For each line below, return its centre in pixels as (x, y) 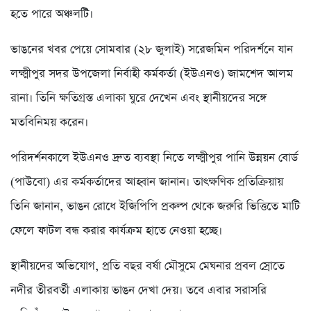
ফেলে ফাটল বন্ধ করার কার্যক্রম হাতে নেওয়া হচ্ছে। (116, 230)
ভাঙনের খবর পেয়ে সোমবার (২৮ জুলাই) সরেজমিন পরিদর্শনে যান (152, 49)
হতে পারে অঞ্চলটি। (52, 14)
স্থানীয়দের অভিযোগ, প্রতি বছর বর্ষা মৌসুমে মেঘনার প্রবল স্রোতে (148, 266)
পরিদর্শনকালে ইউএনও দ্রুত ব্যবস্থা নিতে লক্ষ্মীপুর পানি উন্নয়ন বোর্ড (154, 158)
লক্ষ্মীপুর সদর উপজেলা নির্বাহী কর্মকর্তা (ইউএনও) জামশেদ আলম (152, 74)
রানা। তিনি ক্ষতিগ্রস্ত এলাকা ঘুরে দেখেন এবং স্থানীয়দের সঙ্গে (138, 98)
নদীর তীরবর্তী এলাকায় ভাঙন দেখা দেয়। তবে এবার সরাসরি (138, 290)
